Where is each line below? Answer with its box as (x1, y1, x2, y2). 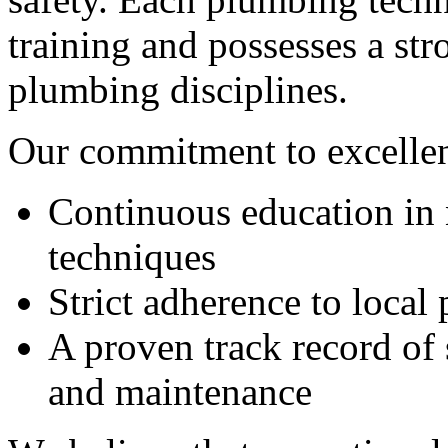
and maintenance (48, 369, 312, 413)
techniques (48, 234, 216, 278)
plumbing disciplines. (8, 67, 348, 111)
